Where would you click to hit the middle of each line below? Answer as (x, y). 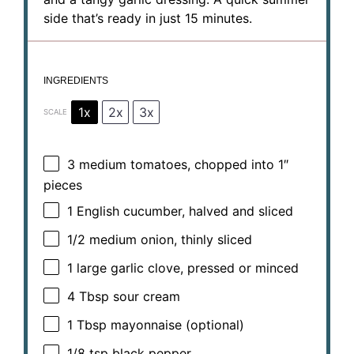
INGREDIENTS (76, 80)
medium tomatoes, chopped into (177, 165)
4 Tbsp (88, 297)
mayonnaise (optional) (175, 325)
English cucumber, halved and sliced (183, 211)
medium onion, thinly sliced (169, 240)
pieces (63, 185)
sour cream (145, 297)
